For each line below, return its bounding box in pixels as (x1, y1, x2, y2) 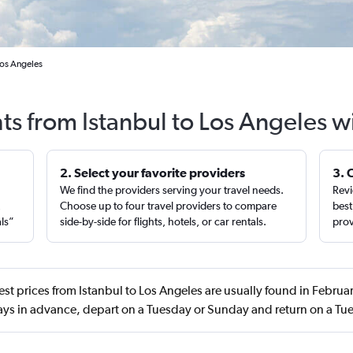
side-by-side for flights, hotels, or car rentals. (60, 215, 267, 228)
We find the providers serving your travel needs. (60, 184, 284, 196)
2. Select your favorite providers (60, 165, 246, 180)
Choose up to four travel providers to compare (60, 199, 277, 212)
